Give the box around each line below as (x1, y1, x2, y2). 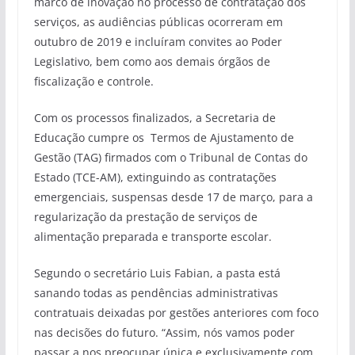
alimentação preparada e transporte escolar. (33, 229, 272, 245)
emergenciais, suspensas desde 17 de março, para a (33, 189, 313, 205)
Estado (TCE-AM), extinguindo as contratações (33, 170, 277, 185)
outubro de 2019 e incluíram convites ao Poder (33, 34, 282, 50)
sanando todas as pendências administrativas (33, 285, 278, 301)
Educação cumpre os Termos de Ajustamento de (33, 130, 294, 146)
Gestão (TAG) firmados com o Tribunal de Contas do (33, 150, 307, 166)
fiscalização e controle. (33, 74, 154, 90)
